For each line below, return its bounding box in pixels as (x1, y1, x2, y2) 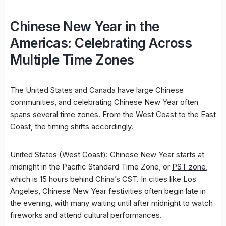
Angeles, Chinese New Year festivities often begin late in (10, 186, 206, 196)
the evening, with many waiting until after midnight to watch (10, 198, 213, 208)
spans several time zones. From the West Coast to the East (10, 109, 216, 119)
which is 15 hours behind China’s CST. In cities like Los (10, 174, 196, 184)
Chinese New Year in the (10, 18, 159, 34)
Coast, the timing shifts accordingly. (10, 121, 133, 131)
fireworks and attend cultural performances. (10, 210, 162, 220)
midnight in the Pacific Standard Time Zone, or (10, 161, 172, 172)
